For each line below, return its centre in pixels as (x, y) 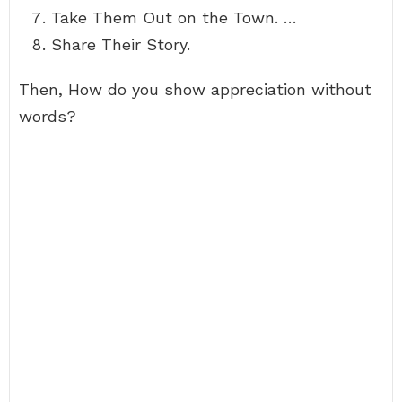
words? (48, 116)
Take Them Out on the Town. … (174, 17)
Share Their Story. (121, 44)
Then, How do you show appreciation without (195, 89)
